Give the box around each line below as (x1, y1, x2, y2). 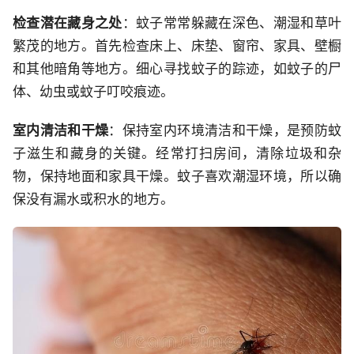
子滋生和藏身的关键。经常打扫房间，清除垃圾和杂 (13, 145, 341, 161)
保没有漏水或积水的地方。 (13, 190, 174, 207)
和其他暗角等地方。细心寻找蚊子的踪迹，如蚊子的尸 (13, 60, 341, 77)
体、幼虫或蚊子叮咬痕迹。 (13, 83, 174, 100)
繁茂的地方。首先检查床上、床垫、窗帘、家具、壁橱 (13, 37, 341, 54)
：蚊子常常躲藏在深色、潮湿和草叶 (122, 14, 342, 31)
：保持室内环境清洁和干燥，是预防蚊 (108, 122, 342, 138)
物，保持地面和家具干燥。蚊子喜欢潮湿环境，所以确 (13, 168, 341, 184)
